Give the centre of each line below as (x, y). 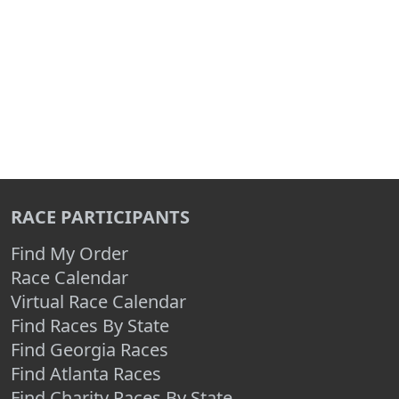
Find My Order (69, 253)
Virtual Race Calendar (98, 301)
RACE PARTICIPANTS (100, 217)
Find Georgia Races (90, 350)
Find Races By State (90, 326)
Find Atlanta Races (86, 374)
